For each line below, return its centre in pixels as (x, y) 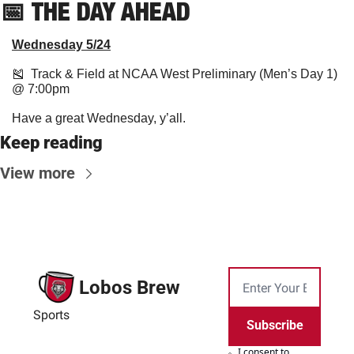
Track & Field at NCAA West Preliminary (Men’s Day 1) (181, 74)
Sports (51, 314)
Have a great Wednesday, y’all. (99, 119)
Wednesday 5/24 (61, 45)
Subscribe (275, 326)
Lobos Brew (130, 287)
